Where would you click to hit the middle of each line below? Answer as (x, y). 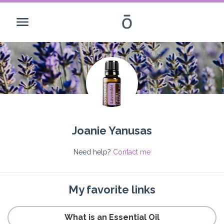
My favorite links (112, 189)
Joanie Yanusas (112, 130)
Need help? (93, 152)
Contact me (132, 152)
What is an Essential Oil (112, 217)
